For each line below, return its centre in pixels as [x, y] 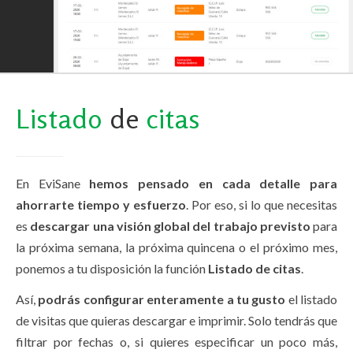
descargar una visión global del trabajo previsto [170, 225]
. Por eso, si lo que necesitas [262, 204]
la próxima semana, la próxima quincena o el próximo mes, [176, 247]
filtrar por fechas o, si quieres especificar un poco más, [176, 341]
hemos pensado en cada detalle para [214, 183]
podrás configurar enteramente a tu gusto [162, 299]
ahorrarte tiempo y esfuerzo [101, 204]
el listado [311, 299]
